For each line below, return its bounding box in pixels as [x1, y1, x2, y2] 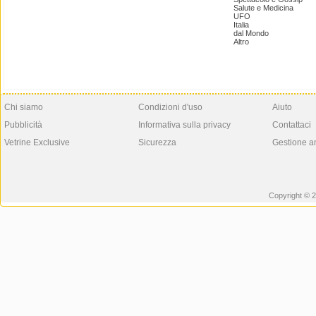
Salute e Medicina [233, 4, 293, 12]
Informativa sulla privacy [138, 120, 231, 130]
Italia [233, 20, 249, 29]
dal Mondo [233, 29, 269, 37]
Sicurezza [138, 138, 176, 147]
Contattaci [272, 120, 311, 130]
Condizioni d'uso [138, 102, 202, 112]
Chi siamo [4, 102, 43, 112]
